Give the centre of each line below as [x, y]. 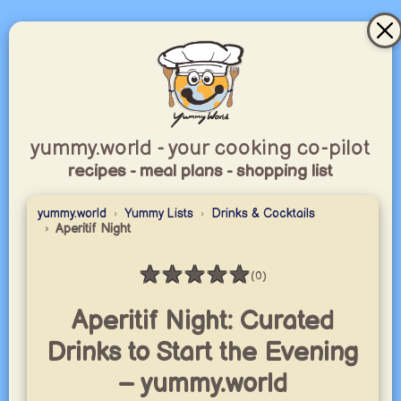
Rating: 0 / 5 [197, 287]
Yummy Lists [158, 213]
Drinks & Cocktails [263, 213]
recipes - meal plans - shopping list [200, 171]
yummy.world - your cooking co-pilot [200, 148]
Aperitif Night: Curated [202, 322]
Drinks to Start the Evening [203, 353]
